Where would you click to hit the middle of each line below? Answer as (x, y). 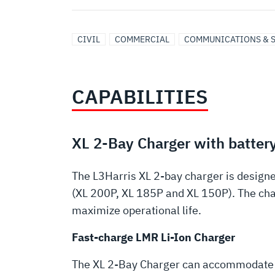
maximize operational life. (137, 211)
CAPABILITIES (140, 97)
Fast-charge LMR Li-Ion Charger (153, 238)
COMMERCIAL (142, 40)
